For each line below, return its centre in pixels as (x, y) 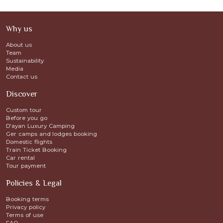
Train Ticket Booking (36, 150)
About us (19, 45)
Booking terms (27, 199)
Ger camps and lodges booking (52, 134)
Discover (22, 94)
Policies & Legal (34, 183)
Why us (19, 29)
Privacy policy (26, 207)
